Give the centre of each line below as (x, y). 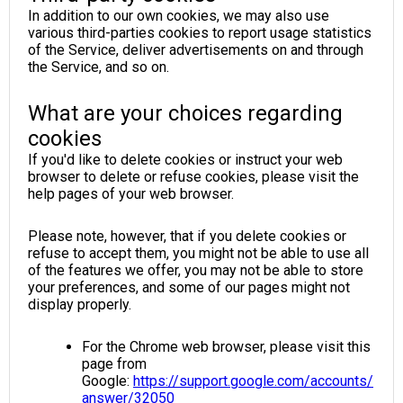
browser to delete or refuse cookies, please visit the (193, 176)
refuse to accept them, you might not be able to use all (198, 253)
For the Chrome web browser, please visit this (226, 346)
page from (114, 363)
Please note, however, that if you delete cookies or (187, 236)
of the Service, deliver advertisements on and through (196, 49)
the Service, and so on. (99, 67)
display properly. (80, 304)
